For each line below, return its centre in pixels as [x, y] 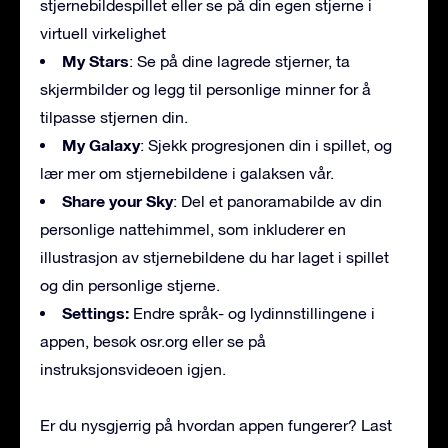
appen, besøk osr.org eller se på [153, 340]
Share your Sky [117, 200]
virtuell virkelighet [103, 32]
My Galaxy [101, 144]
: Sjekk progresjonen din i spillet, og [266, 144]
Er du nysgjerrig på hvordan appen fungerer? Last [216, 424]
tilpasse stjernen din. [114, 116]
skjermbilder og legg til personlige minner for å [205, 88]
